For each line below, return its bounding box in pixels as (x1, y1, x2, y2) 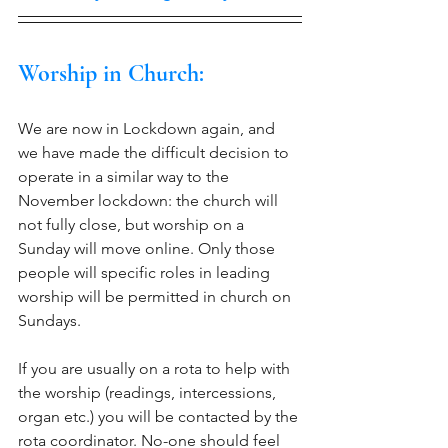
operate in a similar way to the (18, 167, 233, 186)
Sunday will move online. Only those (18, 239, 279, 258)
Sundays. (18, 311, 85, 330)
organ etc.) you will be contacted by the (18, 407, 302, 426)
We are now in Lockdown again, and (18, 119, 279, 138)
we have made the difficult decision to (18, 143, 293, 162)
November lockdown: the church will (18, 191, 282, 210)
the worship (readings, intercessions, (18, 383, 280, 402)
